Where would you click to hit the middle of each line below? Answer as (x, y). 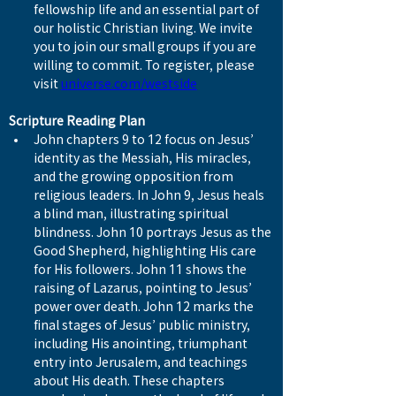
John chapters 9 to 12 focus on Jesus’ (145, 140)
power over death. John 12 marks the (145, 307)
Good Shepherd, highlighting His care (146, 251)
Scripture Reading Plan (77, 121)
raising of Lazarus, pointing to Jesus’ (144, 288)
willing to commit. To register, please (145, 65)
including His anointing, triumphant (142, 344)
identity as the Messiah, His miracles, (144, 158)
